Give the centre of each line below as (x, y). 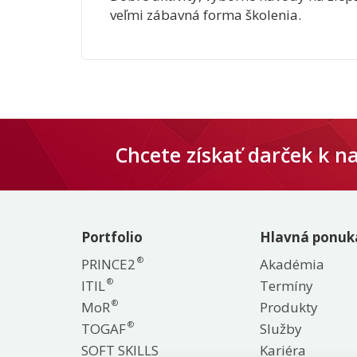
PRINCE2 (108, 264)
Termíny (287, 285)
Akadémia (292, 264)
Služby (281, 328)
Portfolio (112, 237)
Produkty (289, 307)
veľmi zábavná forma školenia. (205, 14)
